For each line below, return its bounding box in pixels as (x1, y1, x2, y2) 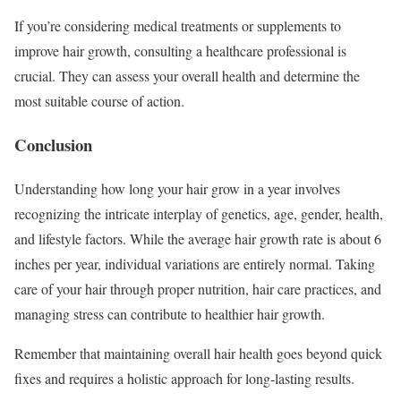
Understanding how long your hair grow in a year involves (14, 178, 340, 198)
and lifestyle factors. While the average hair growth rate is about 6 (14, 228, 381, 248)
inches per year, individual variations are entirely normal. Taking (14, 253, 375, 273)
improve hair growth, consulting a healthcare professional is (14, 41, 346, 61)
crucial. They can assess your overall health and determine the (14, 66, 360, 86)
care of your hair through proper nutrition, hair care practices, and (14, 278, 381, 298)
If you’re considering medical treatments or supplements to (14, 16, 341, 36)
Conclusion (14, 132, 92, 158)
